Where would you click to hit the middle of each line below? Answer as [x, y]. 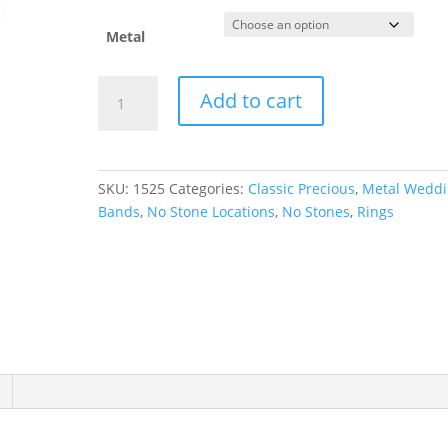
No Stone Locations [211, 211]
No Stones [316, 211]
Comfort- [127, 86]
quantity [125, 201]
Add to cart [251, 100]
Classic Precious [302, 188]
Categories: [209, 188]
